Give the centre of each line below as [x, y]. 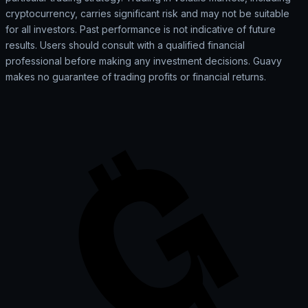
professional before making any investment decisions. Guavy [144, 60]
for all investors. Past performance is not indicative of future [141, 29]
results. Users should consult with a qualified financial [125, 45]
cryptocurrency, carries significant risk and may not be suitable [147, 13]
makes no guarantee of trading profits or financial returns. [136, 76]
